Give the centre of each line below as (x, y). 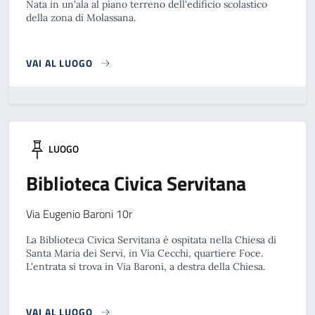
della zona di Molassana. (81, 18)
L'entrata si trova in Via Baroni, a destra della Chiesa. (146, 266)
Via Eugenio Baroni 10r (79, 214)
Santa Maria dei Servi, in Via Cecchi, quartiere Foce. (144, 253)
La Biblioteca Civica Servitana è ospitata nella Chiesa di (151, 240)
